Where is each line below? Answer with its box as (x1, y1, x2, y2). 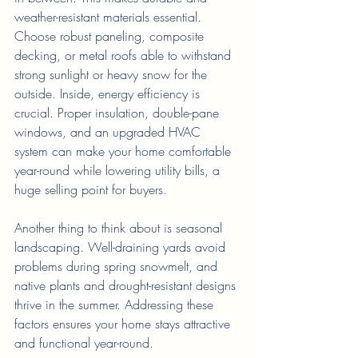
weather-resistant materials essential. (14, 8, 205, 26)
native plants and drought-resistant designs (14, 276, 240, 295)
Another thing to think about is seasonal (14, 219, 226, 237)
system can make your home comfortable (14, 142, 235, 161)
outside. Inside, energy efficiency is (14, 85, 204, 103)
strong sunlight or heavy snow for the (14, 66, 211, 84)
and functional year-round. (14, 334, 153, 352)
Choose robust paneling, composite (14, 27, 208, 46)
